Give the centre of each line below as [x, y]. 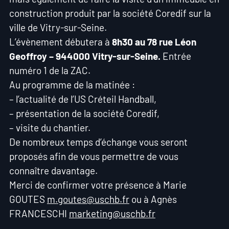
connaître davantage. [53, 171]
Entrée [176, 56]
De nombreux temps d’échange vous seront [98, 142]
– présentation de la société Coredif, [84, 113]
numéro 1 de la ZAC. [50, 71]
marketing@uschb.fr [112, 214]
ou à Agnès [153, 199]
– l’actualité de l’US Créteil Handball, [83, 99]
